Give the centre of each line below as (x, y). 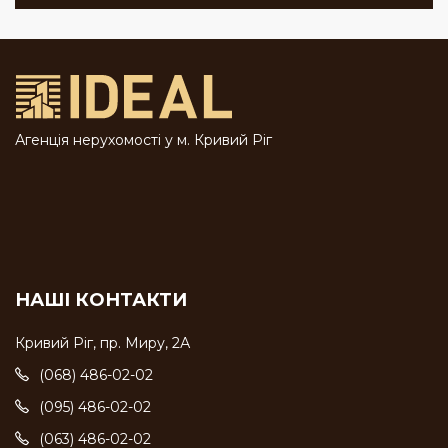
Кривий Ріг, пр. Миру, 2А (102, 343)
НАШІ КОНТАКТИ (101, 300)
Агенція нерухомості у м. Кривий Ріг (143, 139)
